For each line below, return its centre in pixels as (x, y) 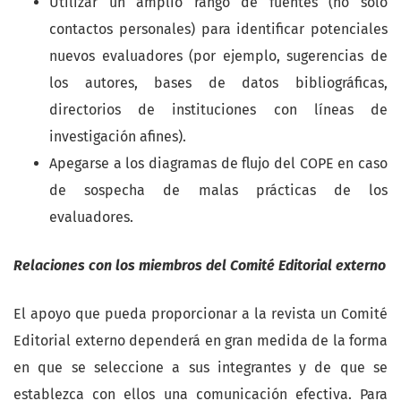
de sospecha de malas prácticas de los (218, 191)
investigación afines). (118, 137)
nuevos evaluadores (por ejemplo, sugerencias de (218, 56)
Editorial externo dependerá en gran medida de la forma (200, 341)
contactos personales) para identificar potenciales (218, 30)
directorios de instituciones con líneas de (218, 110)
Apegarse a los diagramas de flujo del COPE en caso (218, 164)
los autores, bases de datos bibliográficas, (218, 83)
